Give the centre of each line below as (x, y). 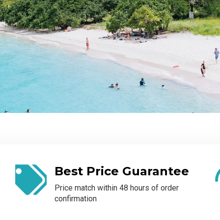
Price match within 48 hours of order (116, 188)
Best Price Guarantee (122, 171)
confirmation (75, 198)
